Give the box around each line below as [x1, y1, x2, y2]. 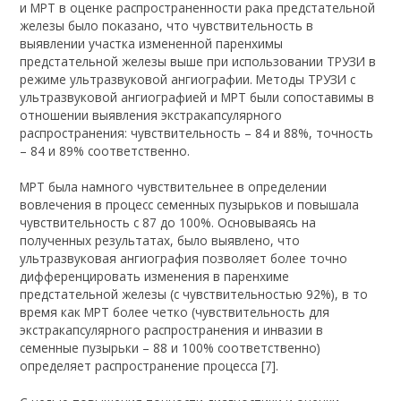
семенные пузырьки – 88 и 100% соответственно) [20, 339, 321, 357]
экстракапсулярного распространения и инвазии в [20, 321, 324, 339]
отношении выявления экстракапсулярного [20, 106, 283, 124]
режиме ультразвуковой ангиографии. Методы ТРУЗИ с [20, 70, 356, 88]
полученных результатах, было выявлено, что [20, 232, 301, 250]
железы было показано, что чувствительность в [20, 16, 314, 34]
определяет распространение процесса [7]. [20, 357, 279, 375]
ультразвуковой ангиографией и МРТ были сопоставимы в [20, 88, 375, 106]
